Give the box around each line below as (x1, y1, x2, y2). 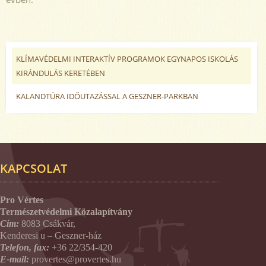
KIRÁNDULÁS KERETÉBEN (16, 67, 105, 78)
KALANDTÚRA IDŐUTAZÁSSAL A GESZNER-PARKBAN (16, 90, 198, 102)
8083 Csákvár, (21, 218, 75, 229)
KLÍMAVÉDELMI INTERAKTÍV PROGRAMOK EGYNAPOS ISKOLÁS (16, 53, 238, 64)
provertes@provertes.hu (31, 254, 121, 264)
